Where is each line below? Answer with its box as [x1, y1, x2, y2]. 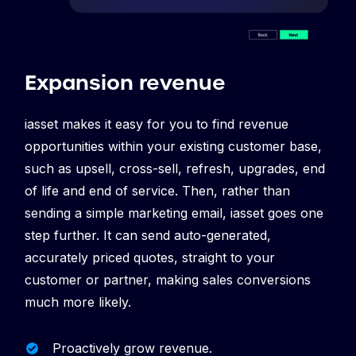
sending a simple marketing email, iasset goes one [25, 204, 323, 221]
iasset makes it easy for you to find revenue [25, 115, 288, 132]
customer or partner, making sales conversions [25, 271, 311, 288]
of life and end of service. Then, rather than [25, 182, 290, 199]
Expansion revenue [25, 68, 226, 96]
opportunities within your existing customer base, [25, 137, 322, 154]
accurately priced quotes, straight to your [25, 249, 275, 265]
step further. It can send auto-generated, [25, 226, 271, 243]
